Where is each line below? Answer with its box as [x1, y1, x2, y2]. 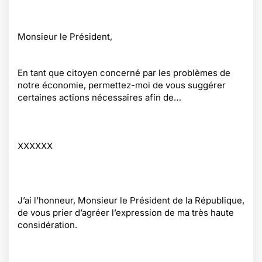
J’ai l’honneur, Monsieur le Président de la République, [18, 195, 244, 206]
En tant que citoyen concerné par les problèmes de [18, 67, 230, 78]
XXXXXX [18, 140, 53, 151]
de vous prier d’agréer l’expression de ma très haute [18, 207, 234, 218]
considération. [18, 219, 77, 230]
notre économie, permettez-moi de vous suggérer [18, 80, 226, 91]
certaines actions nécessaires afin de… [18, 92, 181, 103]
